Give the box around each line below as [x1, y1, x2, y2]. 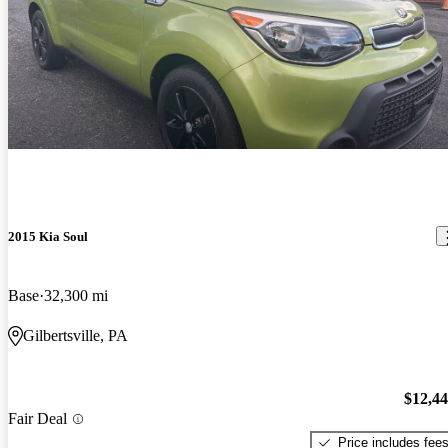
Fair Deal [8, 410, 67, 428]
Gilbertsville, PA [23, 327, 128, 345]
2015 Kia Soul [8, 228, 88, 244]
